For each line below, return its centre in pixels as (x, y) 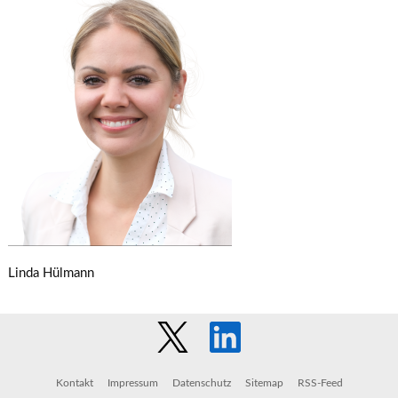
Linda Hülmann (51, 273)
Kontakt (74, 383)
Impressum (132, 383)
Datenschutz (201, 383)
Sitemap (264, 383)
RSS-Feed (320, 383)
